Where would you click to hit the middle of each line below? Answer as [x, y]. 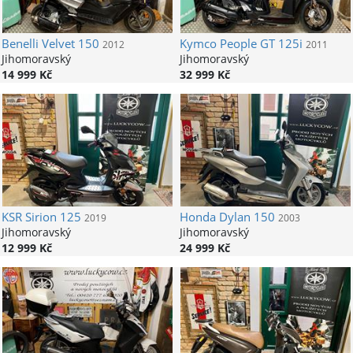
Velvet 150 [69, 44]
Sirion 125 [51, 217]
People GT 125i [259, 44]
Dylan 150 [245, 217]
